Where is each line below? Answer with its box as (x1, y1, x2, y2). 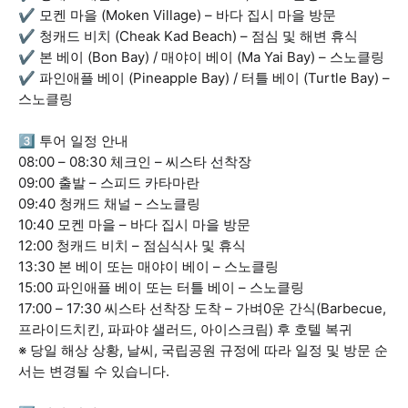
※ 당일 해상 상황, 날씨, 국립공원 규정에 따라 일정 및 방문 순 (18, 342, 388, 359)
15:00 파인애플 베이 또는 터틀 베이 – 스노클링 (18, 279, 304, 296)
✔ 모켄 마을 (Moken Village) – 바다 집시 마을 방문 (18, 6, 336, 24)
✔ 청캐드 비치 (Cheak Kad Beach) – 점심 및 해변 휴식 (18, 27, 358, 45)
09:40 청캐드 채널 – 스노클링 (18, 195, 200, 212)
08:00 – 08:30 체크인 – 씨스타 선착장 (18, 153, 251, 170)
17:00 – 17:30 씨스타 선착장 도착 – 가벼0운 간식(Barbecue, (18, 300, 386, 317)
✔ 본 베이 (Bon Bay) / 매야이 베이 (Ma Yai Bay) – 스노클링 (18, 48, 384, 66)
